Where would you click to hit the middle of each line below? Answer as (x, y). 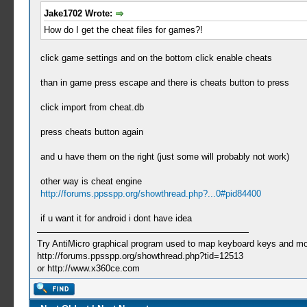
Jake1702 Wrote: (79, 13)
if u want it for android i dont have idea (116, 218)
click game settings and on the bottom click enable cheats (156, 58)
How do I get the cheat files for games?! (123, 29)
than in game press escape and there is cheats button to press (164, 82)
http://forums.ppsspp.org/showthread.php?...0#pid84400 (150, 193)
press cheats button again (91, 132)
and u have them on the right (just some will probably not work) (164, 156)
